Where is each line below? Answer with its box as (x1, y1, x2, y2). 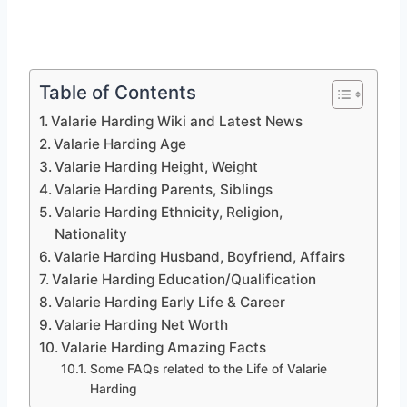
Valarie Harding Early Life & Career (55, 293, 286, 312)
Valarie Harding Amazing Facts (61, 339, 267, 357)
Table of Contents (39, 81, 196, 104)
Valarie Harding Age (54, 135, 187, 154)
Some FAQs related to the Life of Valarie (89, 362, 327, 377)
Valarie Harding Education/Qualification (52, 271, 317, 289)
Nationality (55, 225, 128, 243)
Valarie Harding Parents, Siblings (55, 181, 273, 199)
